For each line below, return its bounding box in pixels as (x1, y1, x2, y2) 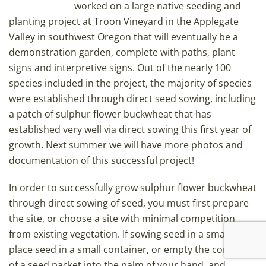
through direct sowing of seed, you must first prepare (9, 197, 249, 210)
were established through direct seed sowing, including (9, 92, 256, 106)
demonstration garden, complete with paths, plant (9, 46, 235, 59)
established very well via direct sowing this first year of (9, 123, 251, 137)
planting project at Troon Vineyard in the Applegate (9, 15, 239, 28)
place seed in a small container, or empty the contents (9, 243, 252, 256)
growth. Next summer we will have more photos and (9, 138, 243, 152)
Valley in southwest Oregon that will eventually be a (9, 30, 238, 44)
